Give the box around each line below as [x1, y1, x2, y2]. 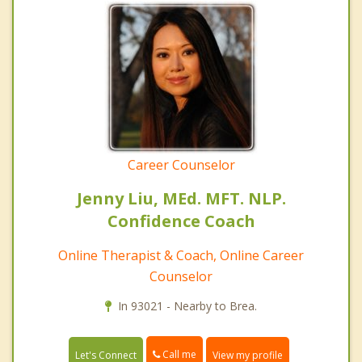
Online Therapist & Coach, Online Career [58, 246, 304, 265]
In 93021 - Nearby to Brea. [118, 298, 257, 314]
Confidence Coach [107, 210, 255, 233]
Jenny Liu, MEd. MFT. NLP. [76, 187, 286, 210]
